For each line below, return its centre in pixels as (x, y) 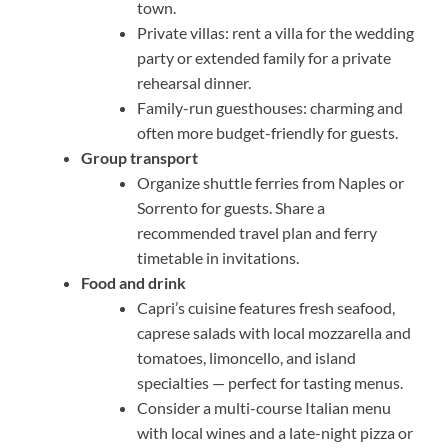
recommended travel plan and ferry (257, 233)
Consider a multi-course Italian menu (264, 408)
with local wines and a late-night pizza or (275, 433)
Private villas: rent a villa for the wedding (275, 33)
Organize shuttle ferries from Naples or (270, 183)
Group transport (139, 158)
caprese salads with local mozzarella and (274, 333)
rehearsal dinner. (194, 83)
